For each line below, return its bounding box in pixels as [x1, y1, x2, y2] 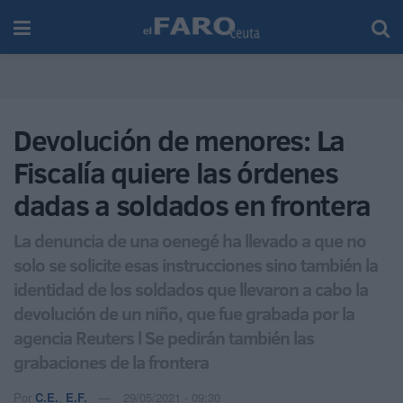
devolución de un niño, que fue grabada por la [13, 300, 354, 326]
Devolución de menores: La [13, 121, 345, 160]
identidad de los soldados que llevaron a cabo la [13, 275, 368, 301]
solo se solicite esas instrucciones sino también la [13, 251, 378, 277]
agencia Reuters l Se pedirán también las [13, 324, 314, 350]
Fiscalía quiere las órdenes [13, 153, 338, 193]
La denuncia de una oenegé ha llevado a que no [13, 227, 366, 253]
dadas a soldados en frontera [13, 185, 372, 225]
